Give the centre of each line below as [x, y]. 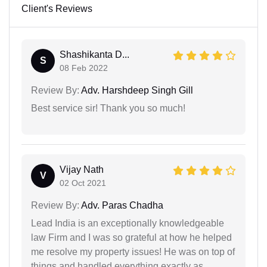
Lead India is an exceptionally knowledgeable [128, 223]
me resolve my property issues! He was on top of [133, 252]
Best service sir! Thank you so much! [108, 108]
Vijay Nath [82, 169]
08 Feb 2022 [84, 68]
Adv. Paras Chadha [121, 205]
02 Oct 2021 [83, 183]
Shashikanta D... [94, 54]
